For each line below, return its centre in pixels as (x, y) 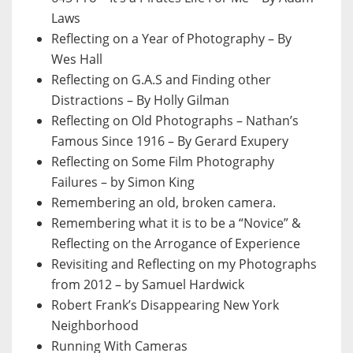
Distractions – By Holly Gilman (140, 100)
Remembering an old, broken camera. (163, 203)
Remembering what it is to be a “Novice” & (176, 223)
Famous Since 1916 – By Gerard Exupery (170, 141)
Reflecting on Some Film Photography (163, 162)
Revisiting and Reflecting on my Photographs (184, 264)
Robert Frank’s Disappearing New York (165, 305)
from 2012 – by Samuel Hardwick (148, 285)
